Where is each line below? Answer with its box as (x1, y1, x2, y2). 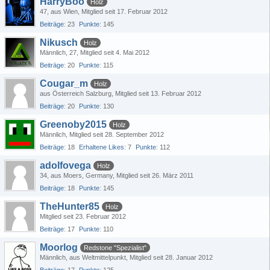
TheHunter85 (40, 201, 99, 212)
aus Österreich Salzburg (40, 90, 111, 97)
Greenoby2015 (40, 119, 107, 130)
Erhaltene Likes (79, 143, 124, 151)
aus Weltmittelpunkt (69, 254, 126, 261)
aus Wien (51, 8, 78, 15)
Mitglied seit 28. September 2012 (69, 131, 164, 138)
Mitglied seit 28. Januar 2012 (130, 254, 213, 261)
